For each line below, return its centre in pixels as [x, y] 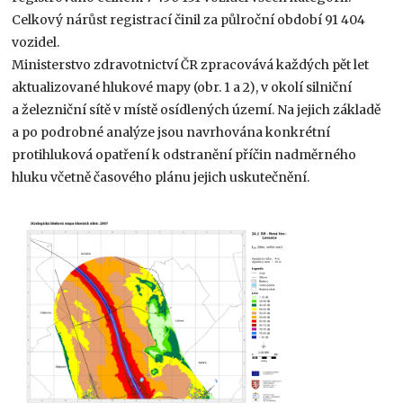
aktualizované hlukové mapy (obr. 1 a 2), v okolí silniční [182, 87]
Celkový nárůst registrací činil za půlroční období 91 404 [189, 19]
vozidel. [36, 42]
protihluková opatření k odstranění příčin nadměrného [184, 154]
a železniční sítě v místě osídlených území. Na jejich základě [197, 109]
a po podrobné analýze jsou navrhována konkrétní [171, 132]
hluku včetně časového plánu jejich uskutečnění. [161, 177]
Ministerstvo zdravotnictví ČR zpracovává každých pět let [191, 64]
